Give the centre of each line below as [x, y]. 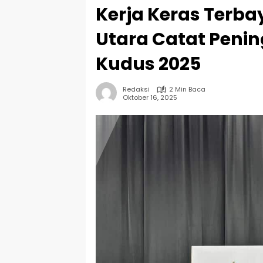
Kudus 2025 [148, 64]
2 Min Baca [187, 89]
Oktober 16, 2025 [150, 97]
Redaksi [136, 89]
